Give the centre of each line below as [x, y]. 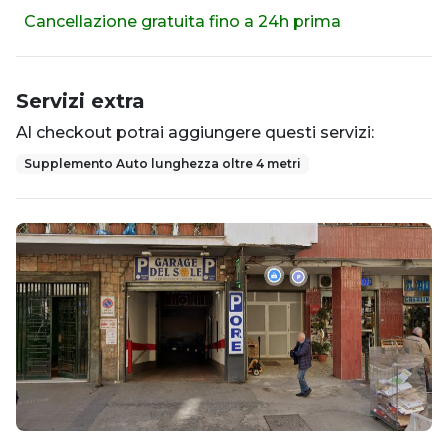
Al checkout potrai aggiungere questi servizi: [195, 133]
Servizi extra [80, 101]
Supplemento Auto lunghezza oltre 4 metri [162, 164]
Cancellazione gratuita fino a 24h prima [182, 22]
